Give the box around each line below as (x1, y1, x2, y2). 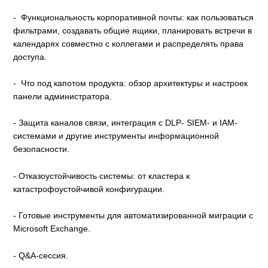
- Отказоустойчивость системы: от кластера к (13, 170, 190, 181)
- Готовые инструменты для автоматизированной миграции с (13, 211, 254, 221)
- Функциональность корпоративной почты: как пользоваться (13, 12, 254, 22)
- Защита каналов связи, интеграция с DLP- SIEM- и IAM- (13, 118, 238, 128)
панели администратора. (13, 91, 112, 101)
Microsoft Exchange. (13, 224, 91, 234)
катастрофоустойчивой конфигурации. (13, 184, 165, 194)
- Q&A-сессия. (13, 250, 69, 260)
